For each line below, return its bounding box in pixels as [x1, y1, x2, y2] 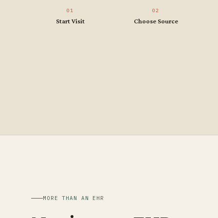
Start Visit [55, 17, 85, 25]
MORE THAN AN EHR [43, 195, 105, 202]
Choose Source [133, 17, 178, 25]
